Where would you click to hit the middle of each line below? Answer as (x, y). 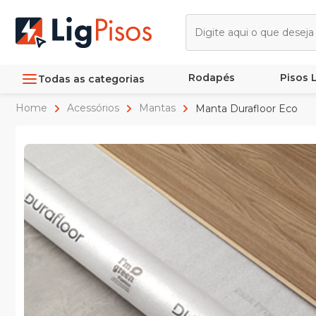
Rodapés (211, 78)
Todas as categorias (91, 79)
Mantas (157, 108)
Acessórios (93, 108)
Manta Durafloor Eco (247, 108)
